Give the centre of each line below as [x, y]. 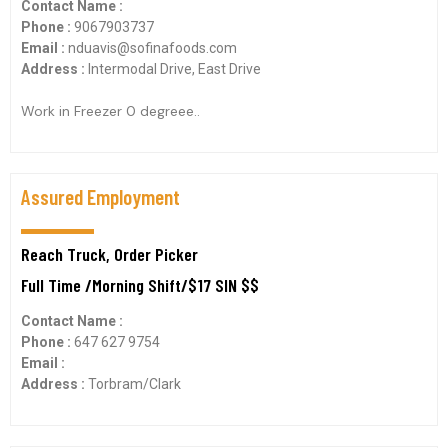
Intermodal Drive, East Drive [174, 69]
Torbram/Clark [134, 384]
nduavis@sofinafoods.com [152, 48]
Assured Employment [100, 196]
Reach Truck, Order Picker [109, 254]
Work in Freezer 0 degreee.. [110, 111]
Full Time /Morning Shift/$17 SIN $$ [140, 285]
